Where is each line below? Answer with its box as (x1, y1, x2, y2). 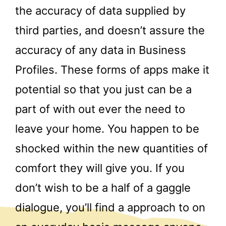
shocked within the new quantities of (15, 141, 208, 155)
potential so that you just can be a (15, 82, 192, 96)
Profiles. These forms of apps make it (15, 63, 209, 76)
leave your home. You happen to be (15, 122, 199, 135)
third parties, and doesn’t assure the (15, 23, 205, 37)
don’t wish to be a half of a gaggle (15, 181, 191, 194)
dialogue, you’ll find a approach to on (15, 200, 205, 214)
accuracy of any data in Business (15, 43, 186, 56)
